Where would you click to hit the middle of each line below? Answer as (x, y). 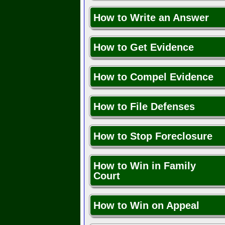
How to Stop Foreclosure (153, 136)
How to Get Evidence (144, 47)
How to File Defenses (144, 107)
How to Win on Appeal (146, 206)
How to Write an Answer (151, 18)
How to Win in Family (145, 166)
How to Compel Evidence (153, 77)
